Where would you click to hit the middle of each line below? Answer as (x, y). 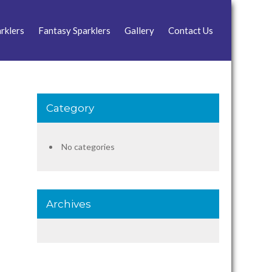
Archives (69, 204)
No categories (88, 147)
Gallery (139, 30)
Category (70, 108)
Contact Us (191, 30)
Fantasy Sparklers (74, 30)
